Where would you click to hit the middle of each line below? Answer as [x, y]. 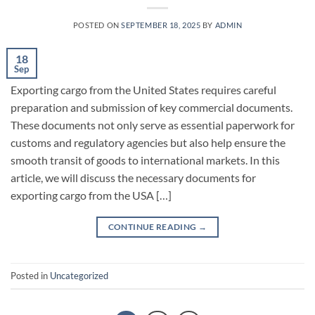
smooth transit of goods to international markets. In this [145, 160]
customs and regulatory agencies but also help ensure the [148, 143]
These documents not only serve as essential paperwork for [153, 125]
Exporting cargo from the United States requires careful [143, 90]
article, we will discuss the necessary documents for [133, 178]
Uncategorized [79, 275]
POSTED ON [97, 25]
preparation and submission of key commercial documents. [152, 108]
